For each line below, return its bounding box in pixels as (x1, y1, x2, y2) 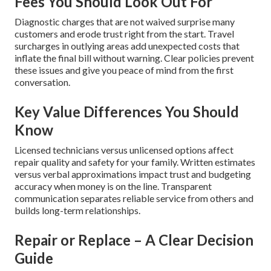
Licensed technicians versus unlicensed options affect (15, 144, 233, 156)
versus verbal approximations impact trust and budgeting (15, 168, 251, 180)
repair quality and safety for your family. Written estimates (15, 156, 255, 168)
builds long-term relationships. (15, 204, 140, 217)
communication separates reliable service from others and (15, 192, 253, 204)
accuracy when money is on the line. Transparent (15, 180, 212, 192)
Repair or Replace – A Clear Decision (15, 231, 253, 249)
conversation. (15, 76, 70, 88)
